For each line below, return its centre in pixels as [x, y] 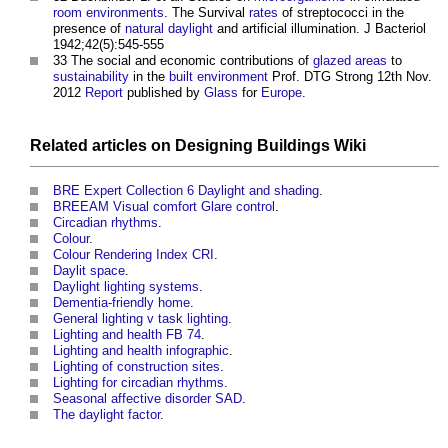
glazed [332, 61]
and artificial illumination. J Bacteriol [319, 29]
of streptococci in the [341, 13]
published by [163, 93]
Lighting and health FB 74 [127, 335]
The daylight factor [106, 415]
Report [104, 93]
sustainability [91, 77]
